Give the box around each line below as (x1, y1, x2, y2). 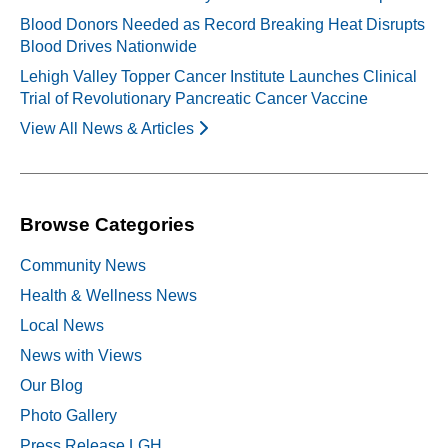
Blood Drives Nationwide (20, 38, 197, 56)
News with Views (20, 347, 142, 365)
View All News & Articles (20, 120, 198, 138)
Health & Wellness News (20, 287, 197, 305)
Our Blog (20, 377, 83, 395)
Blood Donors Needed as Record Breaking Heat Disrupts (20, 16, 425, 34)
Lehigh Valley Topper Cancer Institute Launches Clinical (20, 68, 417, 86)
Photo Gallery (20, 407, 117, 425)
